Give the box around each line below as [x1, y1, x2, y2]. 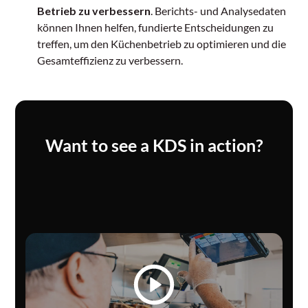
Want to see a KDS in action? [45, 135, 263, 156]
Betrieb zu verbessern [37, 4, 151, 18]
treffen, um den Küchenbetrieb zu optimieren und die [37, 37, 287, 51]
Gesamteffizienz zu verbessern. [37, 54, 184, 67]
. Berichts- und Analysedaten [151, 4, 287, 18]
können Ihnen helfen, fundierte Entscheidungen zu [37, 21, 274, 34]
